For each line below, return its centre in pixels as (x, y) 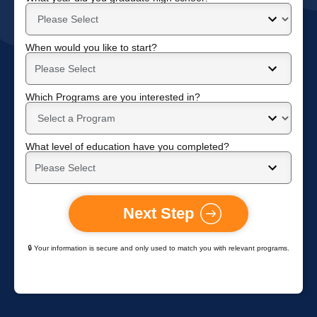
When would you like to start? (91, 47)
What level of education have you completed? (127, 146)
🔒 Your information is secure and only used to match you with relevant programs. (158, 248)
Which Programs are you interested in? (113, 97)
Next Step (158, 213)
